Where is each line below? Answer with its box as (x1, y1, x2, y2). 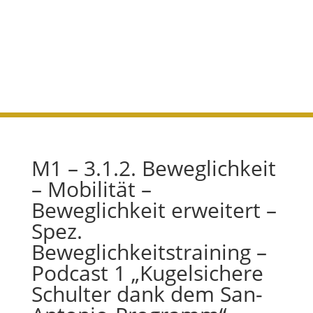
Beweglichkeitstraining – (31, 238, 267, 266)
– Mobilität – (31, 175, 152, 203)
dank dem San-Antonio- (31, 17, 281, 43)
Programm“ (31, 43, 150, 69)
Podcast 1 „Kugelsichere (31, 259, 263, 287)
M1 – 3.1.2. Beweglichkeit (31, 154, 276, 182)
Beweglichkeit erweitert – (31, 196, 277, 224)
